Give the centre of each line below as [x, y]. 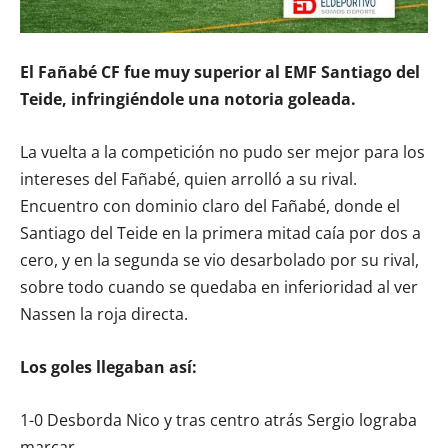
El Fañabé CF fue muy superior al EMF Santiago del [220, 71]
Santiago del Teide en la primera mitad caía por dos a [220, 232]
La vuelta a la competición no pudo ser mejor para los [222, 151]
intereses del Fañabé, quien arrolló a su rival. [188, 178]
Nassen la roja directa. [104, 313]
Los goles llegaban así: [108, 366]
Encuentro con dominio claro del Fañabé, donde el [210, 205]
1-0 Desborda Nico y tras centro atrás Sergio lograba [218, 419]
